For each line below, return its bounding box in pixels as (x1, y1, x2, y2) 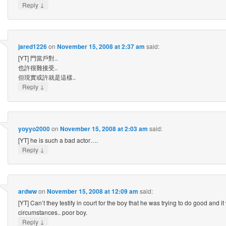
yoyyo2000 (18, 124, 50, 133)
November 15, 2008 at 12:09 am (46, 187, 138, 196)
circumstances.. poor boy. (18, 208, 87, 217)
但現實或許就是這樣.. (18, 73, 76, 82)
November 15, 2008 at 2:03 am (60, 124, 148, 133)
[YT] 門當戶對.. (18, 53, 58, 63)
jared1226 (18, 42, 47, 51)
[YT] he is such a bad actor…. (18, 135, 98, 144)
